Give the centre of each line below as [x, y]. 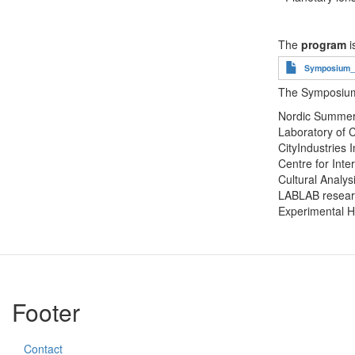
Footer [46, 312]
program [324, 44]
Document [305, 63]
